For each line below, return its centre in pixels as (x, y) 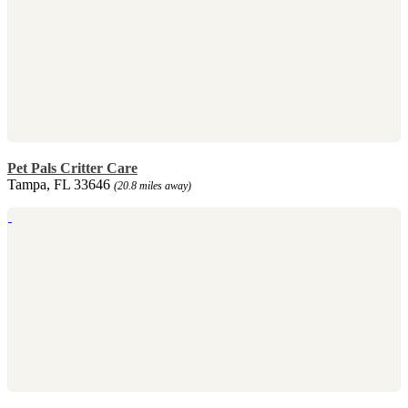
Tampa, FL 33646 (61, 184)
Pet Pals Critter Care (72, 168)
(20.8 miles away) (153, 185)
